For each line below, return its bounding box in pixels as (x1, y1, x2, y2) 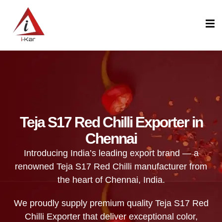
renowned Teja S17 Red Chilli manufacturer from (15, 161, 207, 171)
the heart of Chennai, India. (57, 174, 165, 185)
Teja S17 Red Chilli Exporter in (19, 113, 203, 130)
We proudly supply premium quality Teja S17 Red (13, 198, 209, 208)
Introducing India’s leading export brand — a (23, 148, 199, 158)
